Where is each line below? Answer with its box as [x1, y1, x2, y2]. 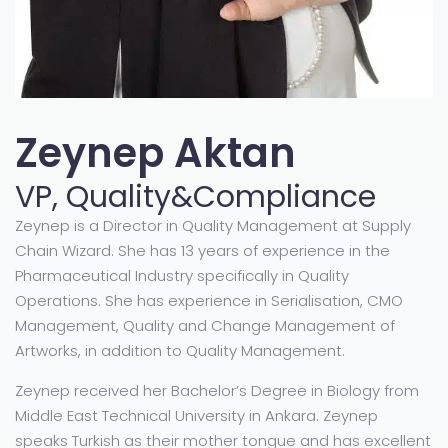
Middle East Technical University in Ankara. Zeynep [15, 405, 378, 427]
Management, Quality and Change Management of [15, 315, 395, 337]
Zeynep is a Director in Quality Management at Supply [15, 215, 411, 237]
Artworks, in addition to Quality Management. [15, 340, 345, 362]
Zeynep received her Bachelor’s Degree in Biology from [15, 380, 419, 402]
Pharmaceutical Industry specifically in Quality [15, 265, 349, 287]
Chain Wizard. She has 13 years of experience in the [15, 240, 390, 262]
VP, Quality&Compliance [15, 176, 376, 219]
